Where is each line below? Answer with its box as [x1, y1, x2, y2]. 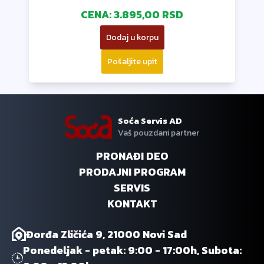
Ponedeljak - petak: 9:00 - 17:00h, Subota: [22, 242, 242, 258]
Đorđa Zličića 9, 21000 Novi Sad [26, 226, 187, 242]
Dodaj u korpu [105, 31, 159, 44]
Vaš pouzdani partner [118, 126, 199, 139]
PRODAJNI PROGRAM [78, 163, 186, 180]
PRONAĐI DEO [95, 147, 169, 164]
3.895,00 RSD [114, 6, 183, 22]
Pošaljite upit [107, 55, 157, 68]
